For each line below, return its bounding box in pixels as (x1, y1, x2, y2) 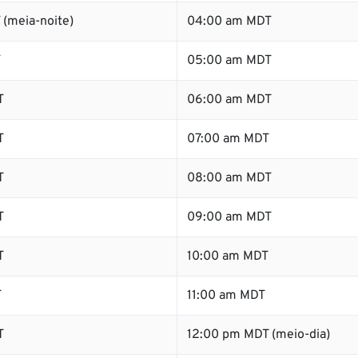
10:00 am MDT (187, 249, 268, 265)
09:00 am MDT (187, 209, 272, 225)
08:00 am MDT (187, 170, 272, 186)
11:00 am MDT (187, 288, 265, 304)
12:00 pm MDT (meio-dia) (187, 327, 330, 343)
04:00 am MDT (187, 14, 272, 30)
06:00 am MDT (187, 92, 272, 108)
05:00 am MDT (187, 53, 272, 69)
